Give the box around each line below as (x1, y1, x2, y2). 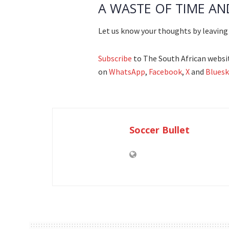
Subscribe (98, 53, 132, 63)
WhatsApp (109, 66, 145, 77)
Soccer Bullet (129, 123, 190, 136)
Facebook (149, 66, 182, 77)
